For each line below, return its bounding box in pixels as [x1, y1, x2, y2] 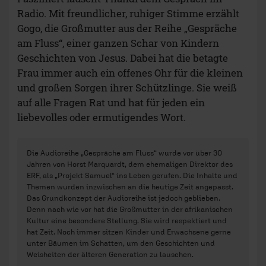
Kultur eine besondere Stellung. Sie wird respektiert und [27, 216, 227, 226]
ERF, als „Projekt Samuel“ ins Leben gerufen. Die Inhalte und [27, 171, 237, 180]
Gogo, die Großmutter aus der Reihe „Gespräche [17, 21, 237, 36]
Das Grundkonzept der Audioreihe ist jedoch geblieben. [27, 194, 220, 203]
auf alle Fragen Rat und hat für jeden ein [17, 96, 205, 110]
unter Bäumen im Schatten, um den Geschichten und [27, 239, 215, 248]
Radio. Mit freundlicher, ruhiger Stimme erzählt [17, 7, 239, 21]
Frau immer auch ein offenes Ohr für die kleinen [17, 66, 243, 80]
